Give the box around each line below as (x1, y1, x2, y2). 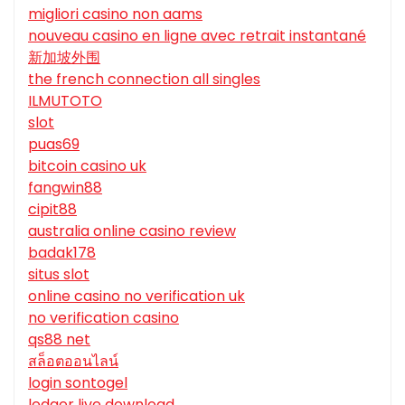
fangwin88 (28, 177, 102, 199)
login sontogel (28, 372, 127, 394)
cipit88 (28, 199, 77, 221)
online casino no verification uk (28, 286, 245, 307)
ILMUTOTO (28, 90, 102, 112)
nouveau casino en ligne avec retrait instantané (28, 25, 366, 47)
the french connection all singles (28, 69, 260, 90)
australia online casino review (28, 221, 236, 242)
